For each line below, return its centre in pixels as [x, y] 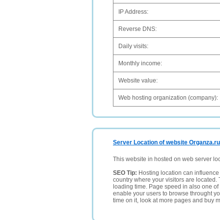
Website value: [138, 81]
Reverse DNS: [137, 29]
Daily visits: [133, 46]
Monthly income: [140, 63]
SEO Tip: [126, 173]
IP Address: [133, 12]
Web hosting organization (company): [168, 98]
